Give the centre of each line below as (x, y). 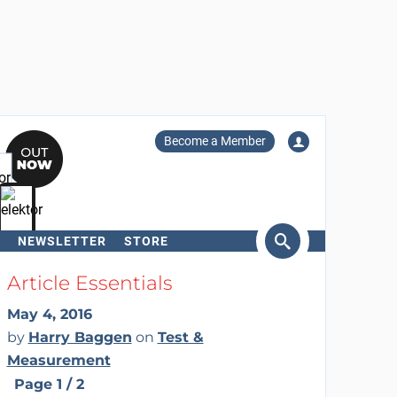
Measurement (58, 360)
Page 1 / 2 (49, 384)
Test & (180, 337)
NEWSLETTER (62, 241)
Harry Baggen (80, 337)
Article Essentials (90, 283)
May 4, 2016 (49, 314)
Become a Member (214, 141)
